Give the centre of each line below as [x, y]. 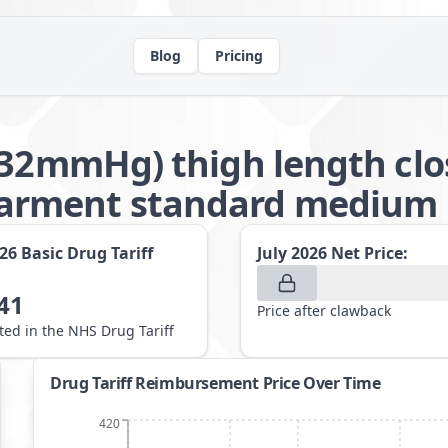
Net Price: [369, 253]
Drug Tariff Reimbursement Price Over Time [215, 383]
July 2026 [292, 253]
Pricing [238, 55]
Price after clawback [324, 310]
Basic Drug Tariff [86, 253]
